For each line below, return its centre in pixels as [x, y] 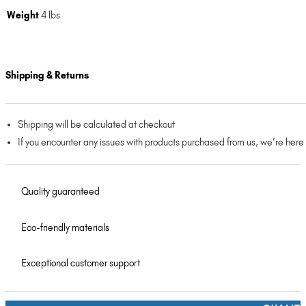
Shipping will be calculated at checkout [97, 125]
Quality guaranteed [61, 192]
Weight [23, 16]
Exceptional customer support [81, 264]
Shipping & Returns [47, 75]
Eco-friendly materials [66, 227]
